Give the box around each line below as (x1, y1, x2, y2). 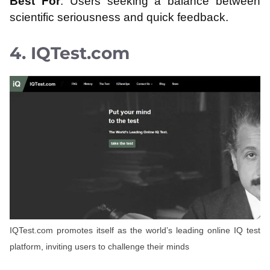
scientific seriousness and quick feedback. (10, 10, 228, 24)
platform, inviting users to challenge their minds (10, 242, 189, 252)
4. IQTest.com (10, 43, 130, 64)
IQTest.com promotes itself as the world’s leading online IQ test (10, 225, 260, 236)
